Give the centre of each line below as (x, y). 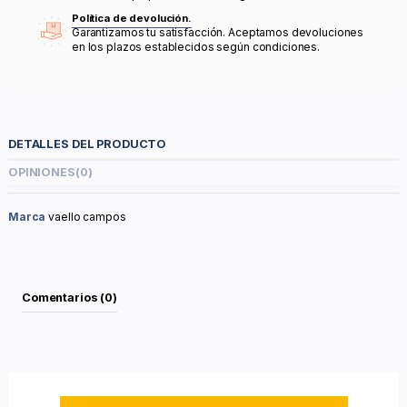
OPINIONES (42, 172)
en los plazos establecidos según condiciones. (196, 46)
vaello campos (87, 217)
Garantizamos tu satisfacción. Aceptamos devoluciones (218, 32)
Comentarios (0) (70, 298)
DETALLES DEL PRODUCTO (88, 144)
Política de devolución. (132, 18)
